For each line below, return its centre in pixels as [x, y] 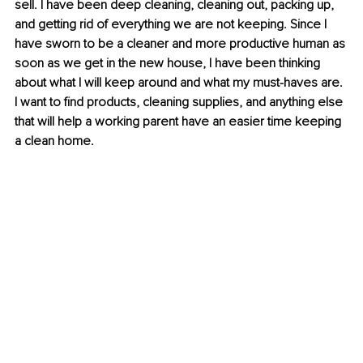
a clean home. [54, 141]
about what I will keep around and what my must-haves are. [180, 83]
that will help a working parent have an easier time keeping [179, 122]
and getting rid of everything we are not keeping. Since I [172, 25]
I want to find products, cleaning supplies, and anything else [180, 102]
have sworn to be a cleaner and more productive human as [181, 44]
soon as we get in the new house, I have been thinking [169, 64]
